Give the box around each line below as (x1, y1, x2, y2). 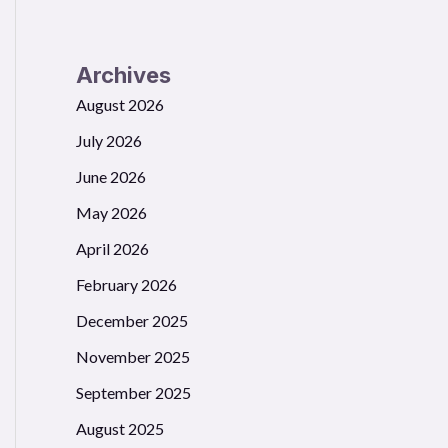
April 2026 (76, 239, 149, 259)
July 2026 (76, 131, 142, 151)
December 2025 (76, 311, 188, 331)
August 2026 (76, 95, 164, 115)
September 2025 (76, 383, 191, 403)
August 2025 (76, 419, 164, 439)
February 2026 (76, 275, 177, 295)
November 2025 (76, 347, 190, 367)
